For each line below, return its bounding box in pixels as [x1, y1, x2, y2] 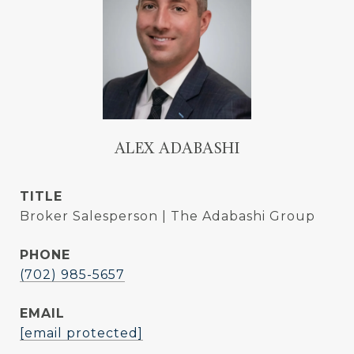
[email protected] [20, 326, 143, 341]
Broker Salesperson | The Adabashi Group [20, 209, 315, 224]
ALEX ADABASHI [114, 141, 240, 158]
